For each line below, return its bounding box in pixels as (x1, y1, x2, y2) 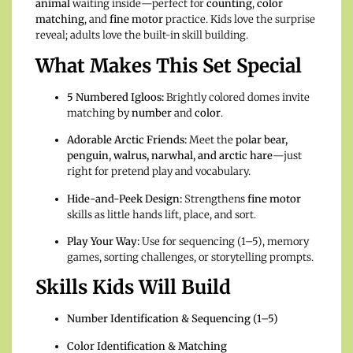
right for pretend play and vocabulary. (67, 165, 251, 179)
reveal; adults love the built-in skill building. (35, 28, 248, 43)
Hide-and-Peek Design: (67, 191, 182, 206)
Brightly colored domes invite (164, 90, 310, 104)
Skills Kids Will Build (35, 275, 231, 300)
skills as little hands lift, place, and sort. (67, 207, 256, 221)
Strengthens (182, 191, 247, 206)
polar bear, (236, 133, 288, 147)
